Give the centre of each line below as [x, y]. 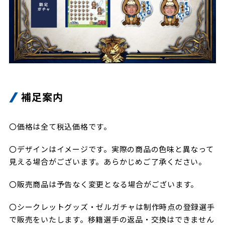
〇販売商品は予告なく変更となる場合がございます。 [104, 184]
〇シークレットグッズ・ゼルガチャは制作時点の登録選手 [112, 207]
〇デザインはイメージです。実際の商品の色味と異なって [111, 149]
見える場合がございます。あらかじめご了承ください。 [108, 162]
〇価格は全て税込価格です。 [60, 127]
